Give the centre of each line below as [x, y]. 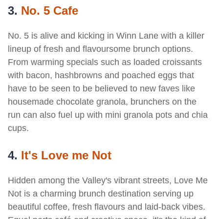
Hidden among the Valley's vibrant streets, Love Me [108, 180]
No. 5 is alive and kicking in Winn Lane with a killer [106, 36]
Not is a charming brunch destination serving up [101, 194]
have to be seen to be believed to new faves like [101, 88]
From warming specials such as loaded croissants [105, 62]
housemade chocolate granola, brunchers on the [102, 102]
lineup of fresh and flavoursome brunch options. [100, 49]
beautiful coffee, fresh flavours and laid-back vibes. [107, 207]
